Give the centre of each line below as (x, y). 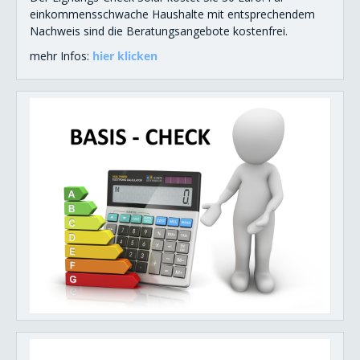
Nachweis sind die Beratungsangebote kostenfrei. (159, 31)
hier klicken (125, 55)
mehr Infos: (61, 55)
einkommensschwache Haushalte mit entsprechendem (172, 14)
